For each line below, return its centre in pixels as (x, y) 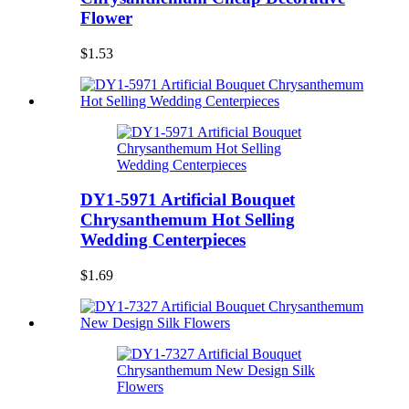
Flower (106, 17)
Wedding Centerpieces (163, 240)
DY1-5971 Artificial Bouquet (188, 200)
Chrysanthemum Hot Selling (188, 220)
